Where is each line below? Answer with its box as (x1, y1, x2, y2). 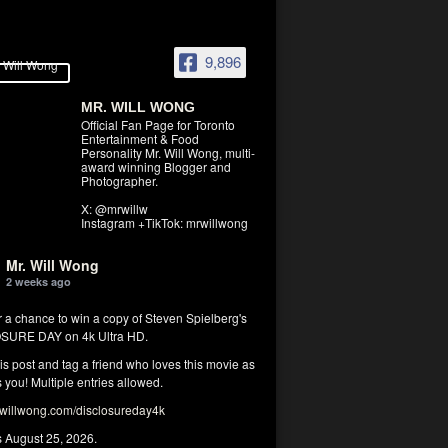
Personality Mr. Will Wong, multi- (81, 144, 255, 161)
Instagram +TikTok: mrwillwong (81, 214, 248, 231)
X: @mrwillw (81, 200, 148, 217)
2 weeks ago (6, 274, 71, 289)
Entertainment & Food (81, 130, 199, 147)
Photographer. (81, 172, 158, 189)
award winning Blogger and (81, 158, 231, 175)
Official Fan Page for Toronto (81, 116, 235, 133)
